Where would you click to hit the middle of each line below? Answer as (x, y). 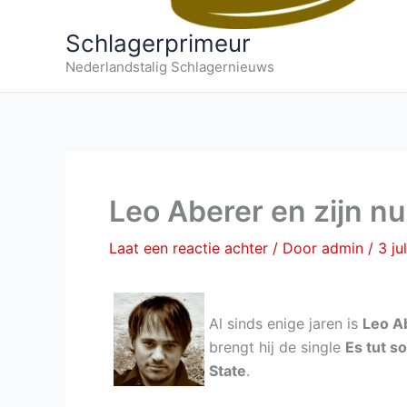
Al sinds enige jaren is (286, 323)
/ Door (297, 248)
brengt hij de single (277, 347)
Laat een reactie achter (189, 248)
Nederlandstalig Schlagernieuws (170, 67)
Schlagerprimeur (158, 43)
